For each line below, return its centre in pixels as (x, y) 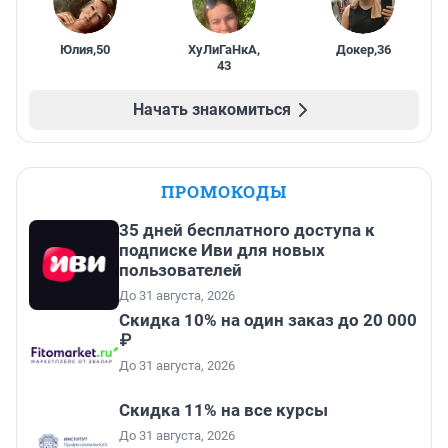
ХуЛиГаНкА (222, 50)
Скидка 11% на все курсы (223, 410)
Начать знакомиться (212, 110)
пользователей (180, 270)
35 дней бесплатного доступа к (247, 230)
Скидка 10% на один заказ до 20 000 (268, 320)
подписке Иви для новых (222, 250)
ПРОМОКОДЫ (224, 192)
